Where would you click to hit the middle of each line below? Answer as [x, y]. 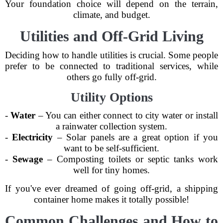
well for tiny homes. [111, 170]
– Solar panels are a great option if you [136, 137]
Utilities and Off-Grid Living [111, 36]
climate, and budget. [111, 15]
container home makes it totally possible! [111, 199]
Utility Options [111, 97]
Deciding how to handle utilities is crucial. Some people [111, 55]
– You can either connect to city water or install [127, 115]
